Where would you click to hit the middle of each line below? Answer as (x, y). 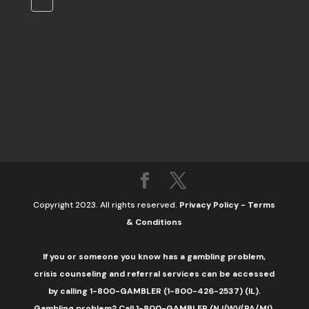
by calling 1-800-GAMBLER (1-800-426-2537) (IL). (154, 291)
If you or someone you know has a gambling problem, (154, 256)
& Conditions (154, 222)
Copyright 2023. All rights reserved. (107, 205)
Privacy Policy (209, 205)
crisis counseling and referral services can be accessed (154, 273)
